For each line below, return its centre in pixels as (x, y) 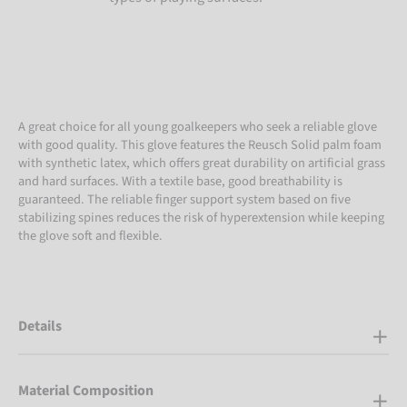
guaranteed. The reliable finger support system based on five (184, 200)
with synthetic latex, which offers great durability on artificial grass (202, 164)
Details (40, 327)
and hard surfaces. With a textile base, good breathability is (180, 182)
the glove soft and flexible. (90, 236)
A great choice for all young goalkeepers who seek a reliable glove (198, 127)
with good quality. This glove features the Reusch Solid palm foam (200, 145)
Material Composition (86, 390)
